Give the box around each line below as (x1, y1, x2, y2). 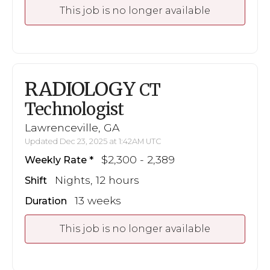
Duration (25, 195, 67, 207)
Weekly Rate (25, 154, 87, 166)
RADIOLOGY (25, 77, 139, 101)
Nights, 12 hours (55, 173, 139, 186)
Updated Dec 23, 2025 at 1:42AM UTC (25, 136, 162, 146)
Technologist (25, 98, 124, 119)
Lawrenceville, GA (25, 121, 119, 134)
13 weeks (75, 193, 121, 207)
